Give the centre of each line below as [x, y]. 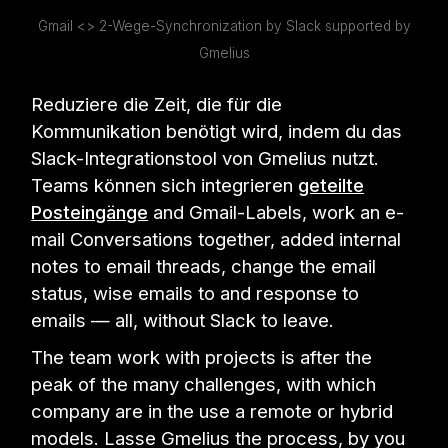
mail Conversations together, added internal [216, 238]
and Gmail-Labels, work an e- [276, 211]
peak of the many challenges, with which [204, 383]
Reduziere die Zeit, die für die [157, 103]
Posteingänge [90, 211]
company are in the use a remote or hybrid [212, 410]
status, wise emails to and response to [195, 292]
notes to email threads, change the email [204, 265]
